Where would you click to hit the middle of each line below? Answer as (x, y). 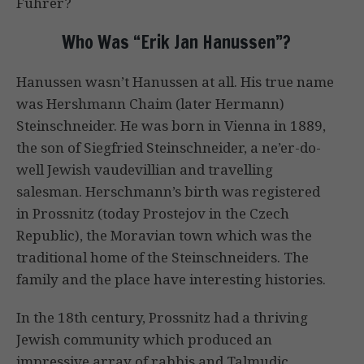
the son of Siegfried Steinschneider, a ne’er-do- (169, 148)
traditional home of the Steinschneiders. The (162, 258)
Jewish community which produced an (144, 340)
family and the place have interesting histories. (171, 279)
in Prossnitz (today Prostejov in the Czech (153, 214)
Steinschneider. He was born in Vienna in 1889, (171, 126)
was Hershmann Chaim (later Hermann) (150, 104)
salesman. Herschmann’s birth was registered (168, 192)
